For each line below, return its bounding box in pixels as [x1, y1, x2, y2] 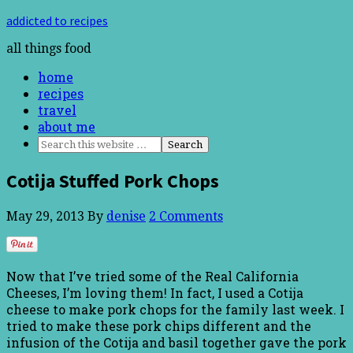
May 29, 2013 [6, 208, 84, 224]
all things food [6, 41, 91, 56]
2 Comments [149, 208, 223, 224]
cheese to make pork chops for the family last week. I [6, 300, 344, 318]
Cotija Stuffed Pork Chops [6, 168, 219, 193]
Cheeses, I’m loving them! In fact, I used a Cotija [6, 284, 303, 301]
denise [106, 208, 146, 224]
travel [38, 102, 76, 118]
